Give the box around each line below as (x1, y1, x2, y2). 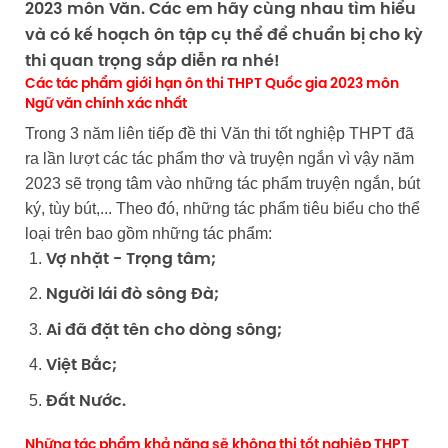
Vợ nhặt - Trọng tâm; (45, 250, 216, 268)
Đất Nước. (45, 393, 126, 410)
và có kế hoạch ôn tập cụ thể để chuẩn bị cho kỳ (24, 26, 423, 44)
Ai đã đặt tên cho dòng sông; (45, 321, 282, 339)
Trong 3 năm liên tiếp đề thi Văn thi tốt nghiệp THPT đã (24, 124, 414, 142)
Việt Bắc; (45, 357, 117, 375)
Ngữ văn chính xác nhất (24, 96, 187, 112)
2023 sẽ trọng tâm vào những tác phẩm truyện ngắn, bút (24, 174, 420, 192)
